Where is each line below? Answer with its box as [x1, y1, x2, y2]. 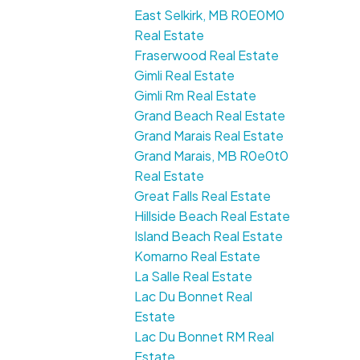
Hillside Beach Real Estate [134, 207, 291, 225]
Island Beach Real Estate [134, 227, 284, 245]
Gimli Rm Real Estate [134, 87, 257, 104]
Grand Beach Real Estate [134, 107, 286, 125]
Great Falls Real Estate [134, 187, 272, 205]
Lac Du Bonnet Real [134, 288, 253, 305]
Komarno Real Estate [134, 247, 261, 265]
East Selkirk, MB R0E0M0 [134, 6, 285, 24]
